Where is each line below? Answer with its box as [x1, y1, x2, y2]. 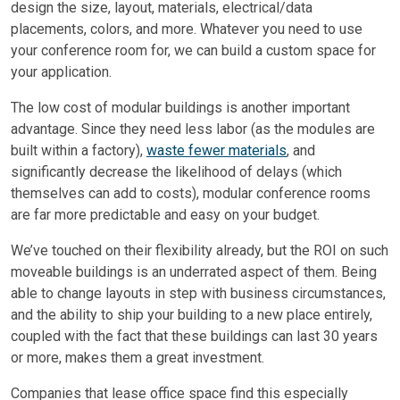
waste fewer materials [146, 141, 287, 159]
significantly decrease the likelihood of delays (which [11, 162, 342, 180]
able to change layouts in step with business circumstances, [11, 284, 386, 302]
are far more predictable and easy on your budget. [11, 205, 320, 223]
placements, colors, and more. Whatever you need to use [11, 20, 362, 37]
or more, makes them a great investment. [11, 348, 268, 366]
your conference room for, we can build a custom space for [11, 41, 376, 59]
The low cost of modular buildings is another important [11, 98, 350, 116]
